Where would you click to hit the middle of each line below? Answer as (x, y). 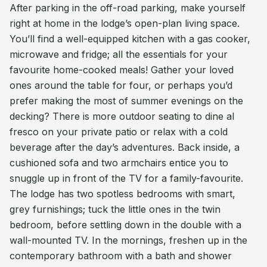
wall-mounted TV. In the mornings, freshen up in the (128, 240)
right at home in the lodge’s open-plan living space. (125, 23)
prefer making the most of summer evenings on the (126, 101)
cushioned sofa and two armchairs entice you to (119, 163)
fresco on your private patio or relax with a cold (119, 132)
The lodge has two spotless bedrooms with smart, (122, 194)
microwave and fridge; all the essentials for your (119, 54)
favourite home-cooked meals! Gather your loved (122, 70)
